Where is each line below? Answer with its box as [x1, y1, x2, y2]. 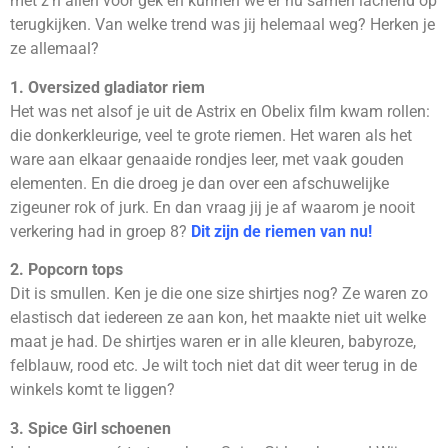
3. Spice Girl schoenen [10, 418, 171, 438]
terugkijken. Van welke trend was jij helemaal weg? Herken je [10, 15, 435, 35]
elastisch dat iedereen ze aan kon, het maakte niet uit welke [10, 308, 426, 328]
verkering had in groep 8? [10, 221, 191, 241]
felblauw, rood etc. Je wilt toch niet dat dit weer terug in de [10, 356, 417, 376]
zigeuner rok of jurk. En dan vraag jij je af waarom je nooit [10, 197, 415, 217]
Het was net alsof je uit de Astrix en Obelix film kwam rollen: [10, 101, 430, 121]
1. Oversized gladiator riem [10, 77, 205, 97]
